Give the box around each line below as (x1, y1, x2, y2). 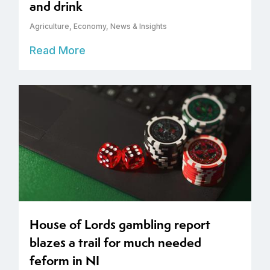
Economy (74, 21, 106, 31)
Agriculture (30, 21, 69, 31)
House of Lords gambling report (30, 215, 210, 233)
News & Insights (110, 21, 167, 31)
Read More (30, 43, 86, 57)
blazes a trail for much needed (30, 233, 201, 251)
